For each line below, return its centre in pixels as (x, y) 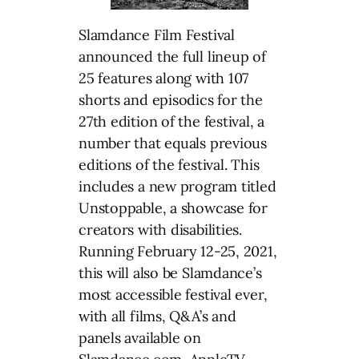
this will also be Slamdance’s (170, 272)
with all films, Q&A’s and (157, 316)
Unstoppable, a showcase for (173, 208)
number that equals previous (173, 143)
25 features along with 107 (164, 78)
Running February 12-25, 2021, (178, 251)
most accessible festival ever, (173, 294)
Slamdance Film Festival (157, 34)
